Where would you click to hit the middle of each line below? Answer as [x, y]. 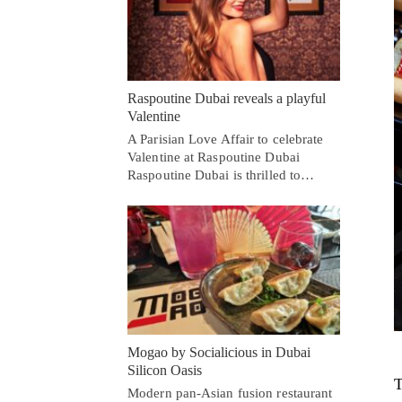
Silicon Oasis [165, 371]
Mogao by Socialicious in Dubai [219, 353]
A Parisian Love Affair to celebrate [226, 140]
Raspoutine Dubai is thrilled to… [221, 175]
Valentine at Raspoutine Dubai [214, 157]
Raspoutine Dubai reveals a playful [227, 99]
